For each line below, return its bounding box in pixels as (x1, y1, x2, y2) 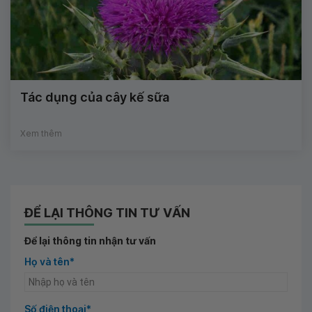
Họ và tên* (24, 256, 75, 268)
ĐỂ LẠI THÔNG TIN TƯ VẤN (24, 205, 190, 221)
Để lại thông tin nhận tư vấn (24, 235, 156, 247)
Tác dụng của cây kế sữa (20, 90, 169, 105)
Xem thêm (20, 128, 62, 139)
